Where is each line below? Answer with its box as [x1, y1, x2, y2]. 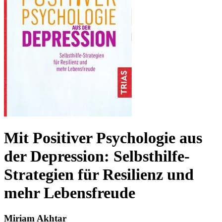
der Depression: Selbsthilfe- [4, 147, 190, 166]
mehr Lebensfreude [4, 184, 135, 202]
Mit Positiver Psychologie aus [4, 129, 202, 147]
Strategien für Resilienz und [4, 166, 194, 184]
